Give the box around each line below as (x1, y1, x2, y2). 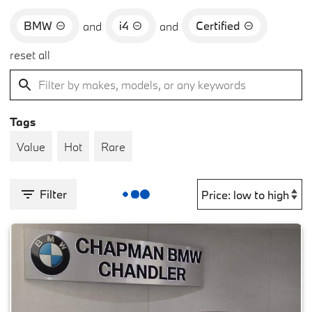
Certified (196, 18, 240, 33)
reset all (10, 47, 50, 62)
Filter (40, 187, 67, 201)
